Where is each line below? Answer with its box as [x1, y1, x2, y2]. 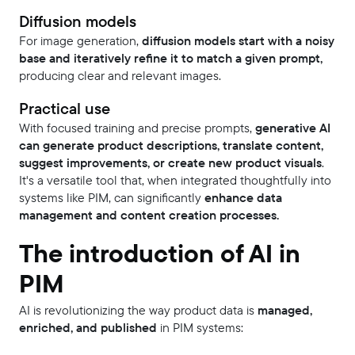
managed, [254, 301, 312, 320]
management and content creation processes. [19, 206, 279, 225]
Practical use [19, 97, 110, 121]
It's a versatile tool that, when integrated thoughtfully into [19, 171, 331, 190]
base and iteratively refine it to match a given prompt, [19, 49, 323, 68]
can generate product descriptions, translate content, [19, 136, 323, 155]
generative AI [255, 119, 330, 138]
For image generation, [19, 32, 139, 51]
